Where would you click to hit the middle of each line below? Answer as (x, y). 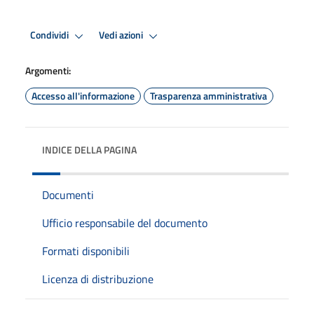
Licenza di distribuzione (98, 279)
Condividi (50, 35)
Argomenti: (48, 70)
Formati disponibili (86, 251)
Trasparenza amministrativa (209, 95)
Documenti (68, 194)
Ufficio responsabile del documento (125, 223)
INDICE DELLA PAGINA (89, 149)
